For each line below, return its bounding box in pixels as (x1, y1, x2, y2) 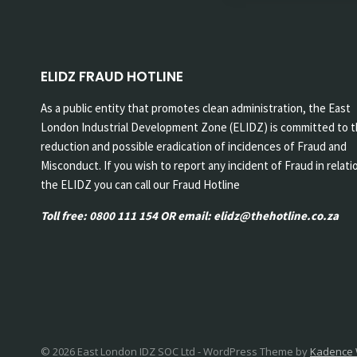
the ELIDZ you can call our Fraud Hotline (41, 177, 240, 193)
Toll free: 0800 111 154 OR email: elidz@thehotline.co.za (41, 208, 339, 224)
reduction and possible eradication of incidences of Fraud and (41, 139, 347, 155)
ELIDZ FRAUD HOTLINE (41, 67, 183, 87)
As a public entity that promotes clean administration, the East (41, 100, 351, 116)
